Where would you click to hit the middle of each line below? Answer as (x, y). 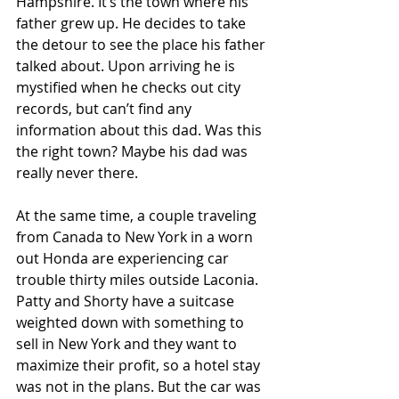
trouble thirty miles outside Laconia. (139, 280)
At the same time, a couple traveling (138, 216)
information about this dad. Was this (141, 130)
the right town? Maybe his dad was (134, 152)
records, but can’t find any (106, 109)
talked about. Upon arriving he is (127, 66)
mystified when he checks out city (130, 88)
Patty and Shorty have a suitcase (127, 301)
